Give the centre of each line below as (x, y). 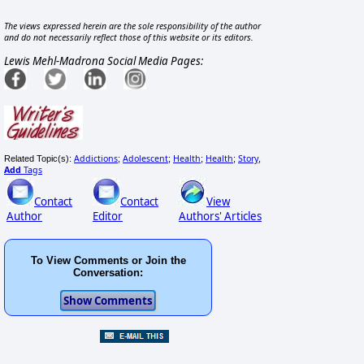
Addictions (96, 158)
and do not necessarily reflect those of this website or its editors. (129, 38)
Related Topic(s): (39, 158)
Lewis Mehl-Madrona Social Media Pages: (104, 61)
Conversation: (108, 273)
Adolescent (145, 158)
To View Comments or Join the (108, 261)
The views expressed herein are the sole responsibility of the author (132, 26)
